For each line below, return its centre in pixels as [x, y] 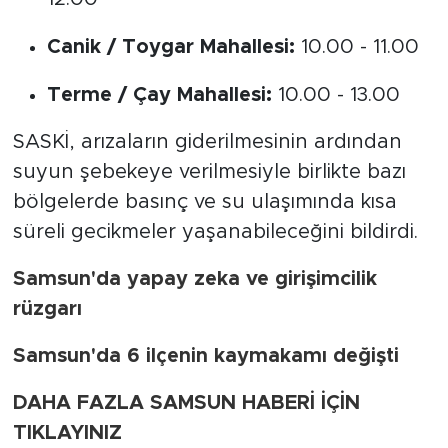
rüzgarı [47, 309]
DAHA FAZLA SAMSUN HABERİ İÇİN [186, 403]
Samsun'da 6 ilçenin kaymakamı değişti [205, 356]
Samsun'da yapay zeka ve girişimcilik [194, 279]
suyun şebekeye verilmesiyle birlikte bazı [209, 172]
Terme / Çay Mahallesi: [159, 95]
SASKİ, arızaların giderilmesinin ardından [207, 142]
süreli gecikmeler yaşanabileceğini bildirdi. [215, 232]
